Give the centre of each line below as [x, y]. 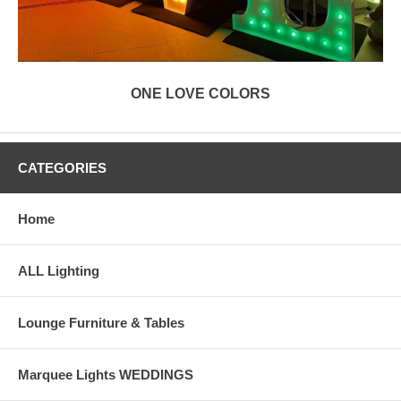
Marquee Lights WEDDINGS [106, 375]
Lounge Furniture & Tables [101, 323]
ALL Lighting [59, 271]
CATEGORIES [62, 168]
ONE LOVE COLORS [200, 94]
